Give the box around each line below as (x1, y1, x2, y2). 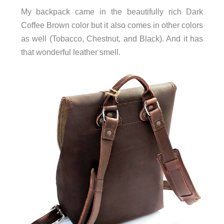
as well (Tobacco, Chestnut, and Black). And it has (20, 33, 203, 43)
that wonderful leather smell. (20, 47, 120, 56)
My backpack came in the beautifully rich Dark (20, 6, 203, 16)
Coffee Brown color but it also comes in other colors (20, 20, 203, 29)
